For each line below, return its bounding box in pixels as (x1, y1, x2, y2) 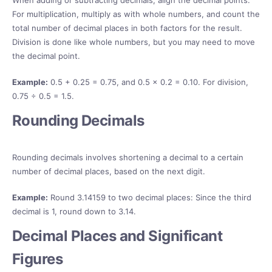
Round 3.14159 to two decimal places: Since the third (48, 192, 251, 203)
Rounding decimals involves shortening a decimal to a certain (12, 152, 243, 163)
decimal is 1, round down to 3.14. (12, 206, 136, 217)
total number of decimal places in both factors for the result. (12, 23, 242, 33)
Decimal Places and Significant (12, 227, 223, 245)
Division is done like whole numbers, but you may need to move (12, 37, 255, 47)
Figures (12, 250, 63, 268)
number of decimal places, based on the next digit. (12, 166, 205, 177)
